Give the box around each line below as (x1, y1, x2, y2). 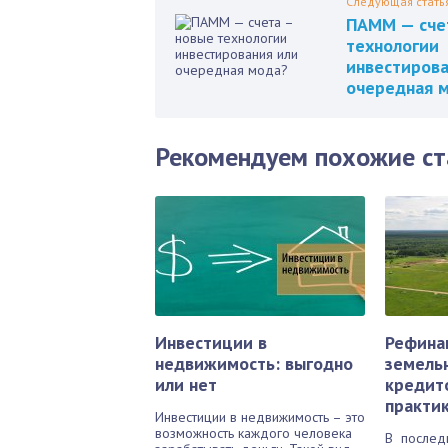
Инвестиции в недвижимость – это (155, 408, 365, 426)
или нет (155, 373, 217, 396)
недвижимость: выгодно (155, 352, 353, 375)
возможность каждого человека (155, 424, 352, 442)
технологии (346, 34, 439, 57)
